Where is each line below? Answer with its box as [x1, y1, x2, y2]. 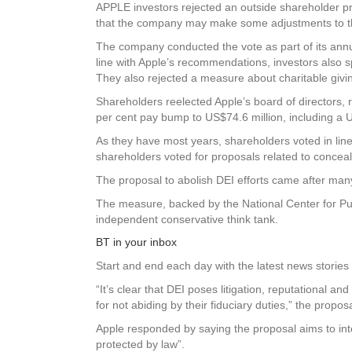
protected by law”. [96, 338, 185, 350]
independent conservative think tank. [96, 213, 278, 225]
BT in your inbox [96, 236, 177, 248]
